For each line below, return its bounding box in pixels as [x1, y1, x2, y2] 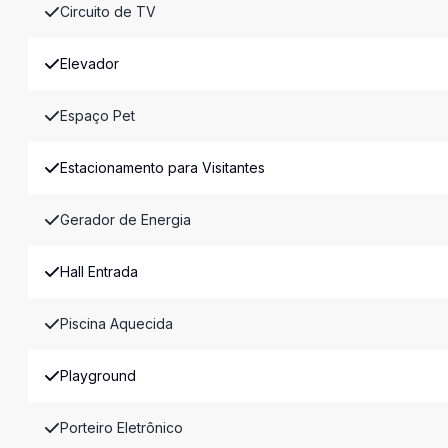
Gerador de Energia [60, 211, 191, 228]
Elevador [60, 55, 119, 72]
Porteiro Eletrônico [60, 419, 183, 436]
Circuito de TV [60, 3, 156, 20]
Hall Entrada [60, 263, 138, 280]
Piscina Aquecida [60, 315, 173, 332]
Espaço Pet [60, 107, 135, 124]
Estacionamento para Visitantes [60, 159, 265, 176]
